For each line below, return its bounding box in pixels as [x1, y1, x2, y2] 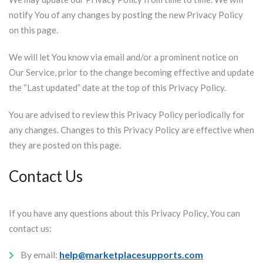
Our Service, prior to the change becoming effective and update [9, 67, 254, 77]
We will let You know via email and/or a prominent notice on [9, 52, 238, 62]
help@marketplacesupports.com [59, 249, 203, 260]
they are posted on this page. [9, 140, 121, 150]
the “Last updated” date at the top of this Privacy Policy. [9, 82, 226, 93]
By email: [21, 249, 59, 260]
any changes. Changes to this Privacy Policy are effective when [9, 124, 254, 135]
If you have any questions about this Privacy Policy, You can [9, 208, 240, 218]
